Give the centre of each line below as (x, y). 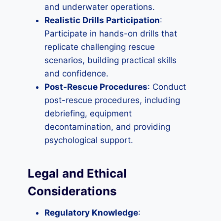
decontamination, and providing (107, 127)
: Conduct (167, 87)
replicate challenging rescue (100, 47)
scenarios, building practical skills (110, 60)
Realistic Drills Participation (102, 20)
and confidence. (76, 74)
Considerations (72, 191)
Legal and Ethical (77, 173)
